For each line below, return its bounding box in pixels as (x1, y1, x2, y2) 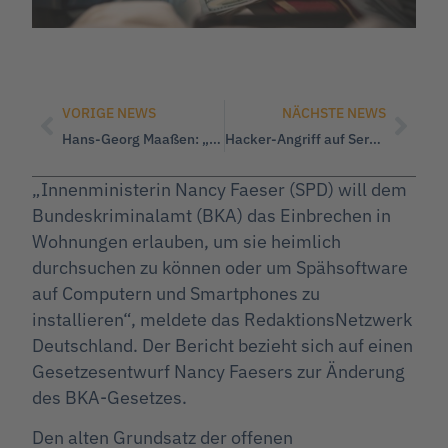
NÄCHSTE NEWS (282, 103, 386, 122)
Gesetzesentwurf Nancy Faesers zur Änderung (32, 359, 405, 383)
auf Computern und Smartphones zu (32, 281, 320, 305)
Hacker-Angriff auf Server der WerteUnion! (368, 129, 381, 148)
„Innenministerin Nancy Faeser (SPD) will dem (32, 177, 407, 201)
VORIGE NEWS (62, 103, 156, 122)
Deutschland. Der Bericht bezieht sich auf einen (32, 333, 413, 357)
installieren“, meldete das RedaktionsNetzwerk (32, 307, 412, 331)
